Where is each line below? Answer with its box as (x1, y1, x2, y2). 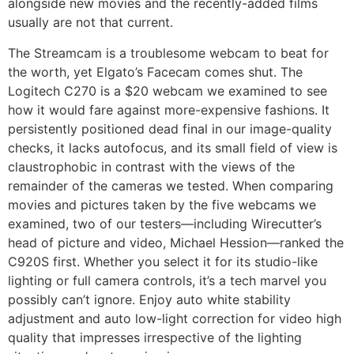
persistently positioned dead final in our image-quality (8, 120, 332, 137)
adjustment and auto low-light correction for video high (8, 310, 341, 326)
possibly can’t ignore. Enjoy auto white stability (8, 291, 291, 307)
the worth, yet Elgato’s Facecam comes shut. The (8, 63, 303, 80)
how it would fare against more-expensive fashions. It (8, 101, 330, 118)
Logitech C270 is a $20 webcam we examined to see (8, 82, 327, 99)
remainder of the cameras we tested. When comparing (8, 177, 333, 194)
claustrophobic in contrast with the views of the (8, 158, 295, 175)
